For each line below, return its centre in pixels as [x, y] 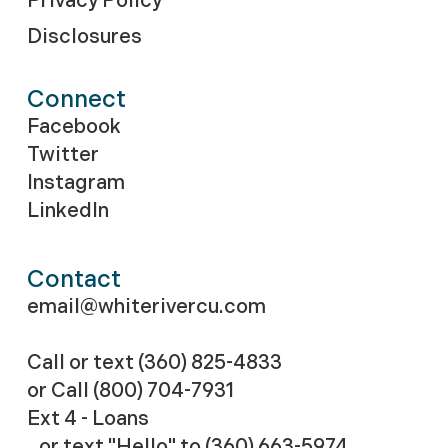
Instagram [75, 182]
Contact [73, 279]
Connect [76, 99]
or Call [59, 390]
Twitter [62, 154]
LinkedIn [67, 210]
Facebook [73, 126]
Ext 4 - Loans [87, 418]
